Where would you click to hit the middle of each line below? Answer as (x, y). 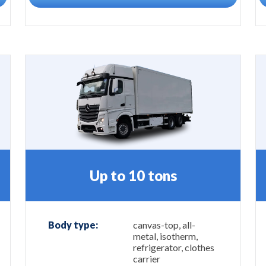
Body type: (73, 225)
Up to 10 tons (133, 175)
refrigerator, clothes (174, 248)
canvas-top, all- (164, 225)
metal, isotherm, (165, 236)
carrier (147, 259)
